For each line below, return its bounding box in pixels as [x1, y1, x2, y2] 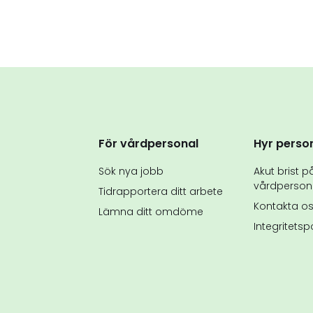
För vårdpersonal [99, 135, 198, 152]
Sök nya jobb [99, 163, 163, 178]
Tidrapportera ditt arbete [99, 184, 223, 198]
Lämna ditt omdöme [99, 204, 203, 219]
